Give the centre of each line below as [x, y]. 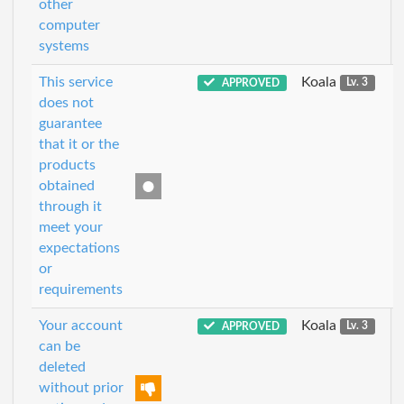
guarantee [70, 123]
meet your [71, 227]
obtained [67, 185]
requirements [81, 289]
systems [64, 46]
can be [60, 346]
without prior [81, 387]
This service [76, 82]
